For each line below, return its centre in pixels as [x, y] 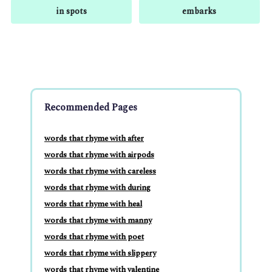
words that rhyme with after [94, 139]
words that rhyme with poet [94, 237]
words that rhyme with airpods [99, 155]
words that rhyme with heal [93, 204]
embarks [199, 12]
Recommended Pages [91, 108]
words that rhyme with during [97, 188]
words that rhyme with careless [100, 172]
